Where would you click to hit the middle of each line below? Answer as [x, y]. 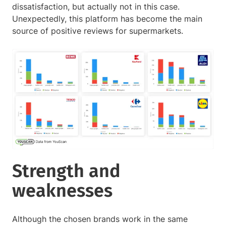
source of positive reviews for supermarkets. [99, 31]
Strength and [66, 171]
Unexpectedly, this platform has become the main [107, 18]
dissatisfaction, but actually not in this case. [96, 6]
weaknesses [62, 190]
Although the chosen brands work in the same [100, 219]
